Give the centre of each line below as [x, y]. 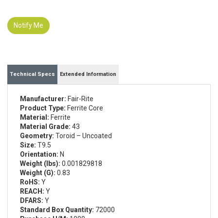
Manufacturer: [43, 99]
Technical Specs [32, 74]
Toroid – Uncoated [83, 136]
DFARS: [32, 201]
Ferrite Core [84, 108]
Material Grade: [45, 127]
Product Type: [43, 108]
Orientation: [39, 154]
